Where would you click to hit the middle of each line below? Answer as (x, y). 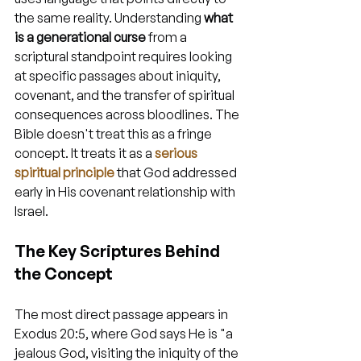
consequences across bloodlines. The (128, 114)
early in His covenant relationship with (126, 192)
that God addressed (177, 172)
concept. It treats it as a (85, 153)
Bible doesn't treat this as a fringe (114, 134)
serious (177, 153)
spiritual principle (64, 172)
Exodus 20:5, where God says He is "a (125, 334)
